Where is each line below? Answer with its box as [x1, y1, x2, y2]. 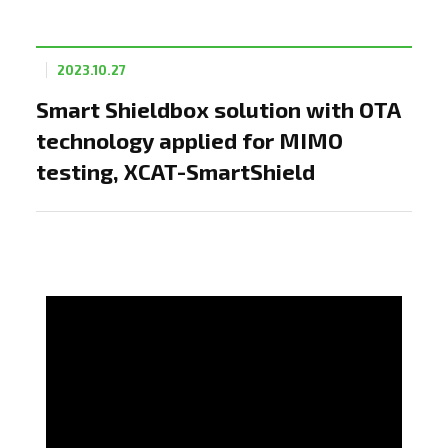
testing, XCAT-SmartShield [36, 158, 315, 184]
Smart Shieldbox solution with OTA [36, 96, 400, 122]
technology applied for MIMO [36, 127, 343, 153]
